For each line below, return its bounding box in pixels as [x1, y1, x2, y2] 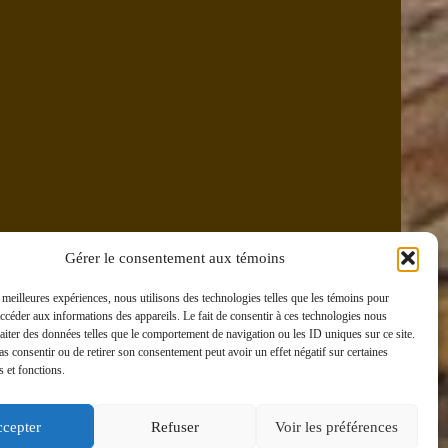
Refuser [150, 418, 199, 435]
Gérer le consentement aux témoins [64, 250, 285, 266]
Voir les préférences [275, 418, 399, 435]
